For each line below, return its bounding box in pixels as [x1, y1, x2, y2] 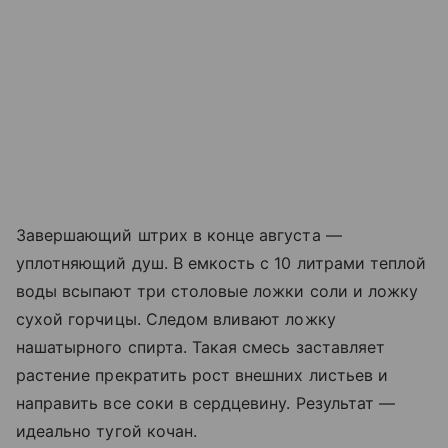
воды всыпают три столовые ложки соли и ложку [16, 280, 419, 301]
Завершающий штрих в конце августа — [16, 224, 342, 245]
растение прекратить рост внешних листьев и [16, 364, 389, 385]
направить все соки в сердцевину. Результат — [16, 392, 396, 413]
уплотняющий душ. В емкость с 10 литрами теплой [16, 252, 427, 273]
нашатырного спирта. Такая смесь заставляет [16, 336, 386, 357]
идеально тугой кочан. [16, 420, 203, 441]
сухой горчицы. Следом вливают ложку [16, 308, 336, 329]
